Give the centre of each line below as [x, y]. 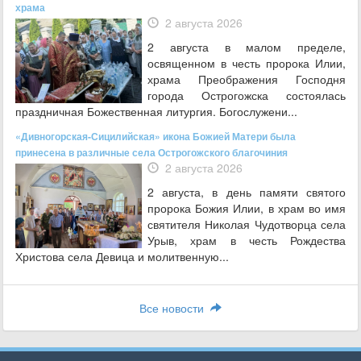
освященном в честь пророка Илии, [247, 62]
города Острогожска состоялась [247, 95]
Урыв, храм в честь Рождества [247, 240]
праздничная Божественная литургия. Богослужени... [156, 111]
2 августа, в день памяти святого [247, 191]
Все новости [175, 307]
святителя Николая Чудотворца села [247, 224]
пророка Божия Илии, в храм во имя [247, 207]
